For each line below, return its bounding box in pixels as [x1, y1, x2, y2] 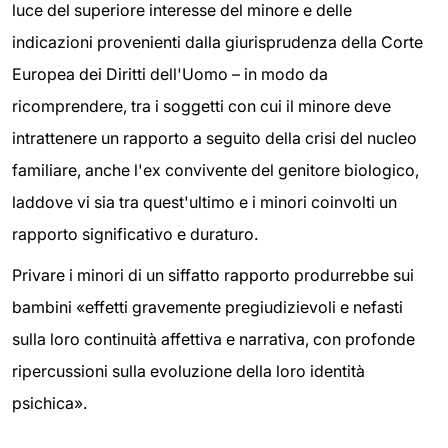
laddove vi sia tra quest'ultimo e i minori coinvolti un [12, 191, 397, 212]
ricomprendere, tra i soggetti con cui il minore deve [12, 95, 391, 116]
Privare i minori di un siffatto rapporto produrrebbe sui [12, 265, 414, 286]
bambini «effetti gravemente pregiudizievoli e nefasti [12, 297, 403, 318]
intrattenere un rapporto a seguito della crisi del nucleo [12, 127, 417, 148]
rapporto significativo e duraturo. [12, 223, 258, 244]
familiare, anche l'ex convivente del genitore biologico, [12, 159, 419, 180]
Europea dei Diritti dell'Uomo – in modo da [12, 63, 328, 84]
